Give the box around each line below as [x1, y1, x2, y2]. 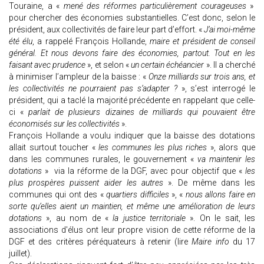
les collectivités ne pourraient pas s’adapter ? [9, 84, 177, 94]
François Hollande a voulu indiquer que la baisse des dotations [9, 131, 255, 141]
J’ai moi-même [202, 25, 255, 35]
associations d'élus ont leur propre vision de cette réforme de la [9, 225, 255, 235]
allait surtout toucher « [9, 143, 95, 153]
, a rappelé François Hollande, [32, 37, 150, 47]
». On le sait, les [186, 213, 256, 223]
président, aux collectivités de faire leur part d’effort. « [9, 25, 202, 35]
